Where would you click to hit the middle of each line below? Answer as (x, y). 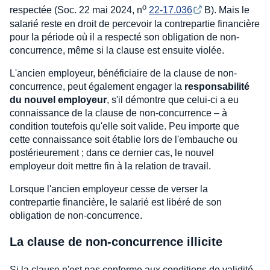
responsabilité (217, 86)
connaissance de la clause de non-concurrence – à (118, 113)
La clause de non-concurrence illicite (116, 241)
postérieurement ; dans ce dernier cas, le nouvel (112, 152)
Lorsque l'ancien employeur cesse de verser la (109, 189)
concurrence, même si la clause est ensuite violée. (117, 50)
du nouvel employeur (58, 99)
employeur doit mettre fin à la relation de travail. (110, 166)
